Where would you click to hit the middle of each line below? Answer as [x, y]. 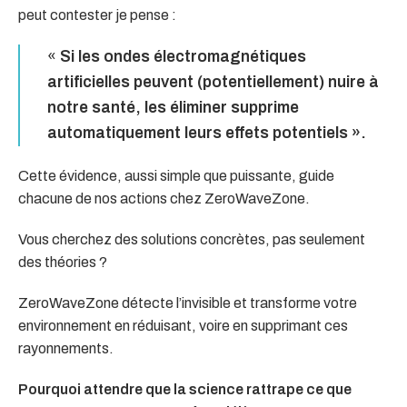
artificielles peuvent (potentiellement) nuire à [213, 82]
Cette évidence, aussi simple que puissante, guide [176, 175]
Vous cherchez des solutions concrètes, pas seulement [192, 239]
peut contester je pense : [97, 15]
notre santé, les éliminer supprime [173, 107]
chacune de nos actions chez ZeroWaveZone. [164, 198]
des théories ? [63, 262]
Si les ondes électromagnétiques [183, 56]
